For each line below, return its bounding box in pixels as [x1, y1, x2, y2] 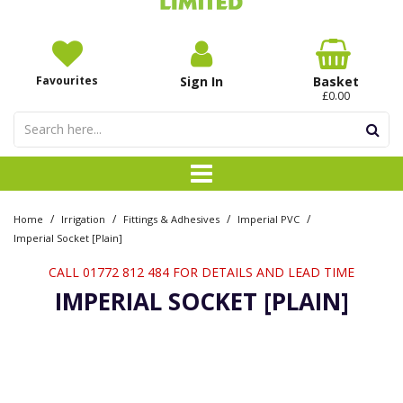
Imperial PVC [237, 211, 300, 226]
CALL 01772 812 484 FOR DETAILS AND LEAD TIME [49, 263, 354, 281]
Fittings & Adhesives [123, 211, 219, 226]
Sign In [179, 73, 223, 90]
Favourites [36, 73, 99, 88]
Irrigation [61, 211, 105, 226]
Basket [312, 73, 359, 90]
